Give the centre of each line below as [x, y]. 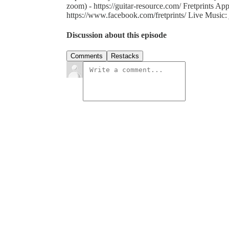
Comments [87, 56]
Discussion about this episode [117, 35]
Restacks [125, 56]
